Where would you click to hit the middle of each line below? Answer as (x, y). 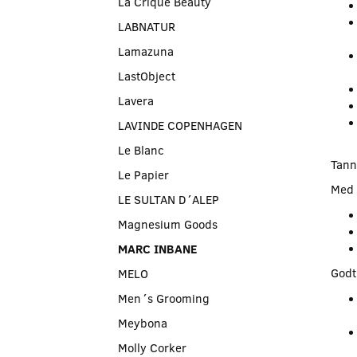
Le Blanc (141, 149)
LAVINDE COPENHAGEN (180, 125)
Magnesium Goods (168, 224)
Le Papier (143, 174)
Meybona (143, 322)
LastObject (147, 75)
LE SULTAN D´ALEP (169, 199)
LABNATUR (147, 26)
